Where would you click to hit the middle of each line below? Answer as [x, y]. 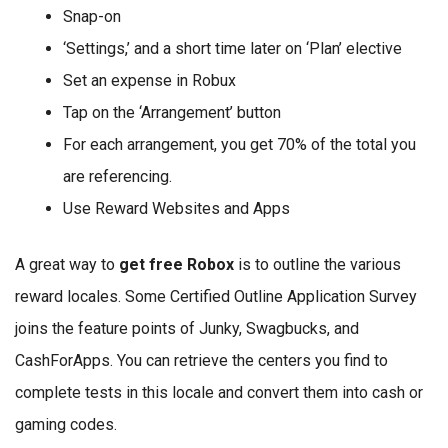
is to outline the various [317, 264]
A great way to [67, 264]
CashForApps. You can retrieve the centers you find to [201, 360]
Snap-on [92, 16]
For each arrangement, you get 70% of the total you [239, 144]
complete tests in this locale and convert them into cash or [219, 392]
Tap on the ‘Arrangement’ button [172, 112]
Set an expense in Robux [149, 80]
